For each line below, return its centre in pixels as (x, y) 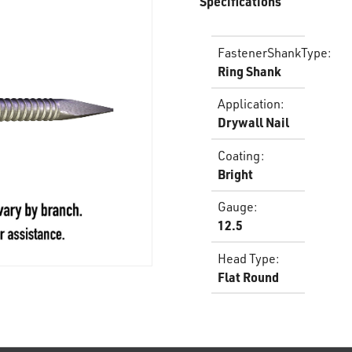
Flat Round (248, 277)
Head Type (247, 258)
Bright (235, 174)
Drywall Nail (253, 122)
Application (249, 104)
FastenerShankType (273, 52)
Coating (239, 155)
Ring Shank (249, 71)
